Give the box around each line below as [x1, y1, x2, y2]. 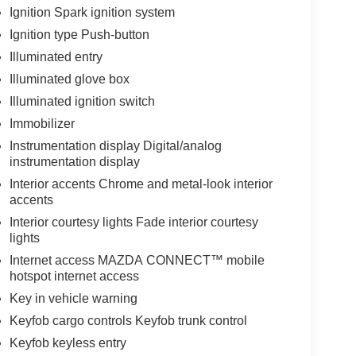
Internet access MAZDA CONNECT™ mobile [9, 253, 265, 268]
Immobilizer [9, 117, 75, 131]
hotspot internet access [9, 269, 139, 284]
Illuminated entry [9, 50, 103, 64]
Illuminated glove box [9, 72, 130, 87]
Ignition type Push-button [9, 28, 149, 42]
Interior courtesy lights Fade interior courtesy [9, 215, 258, 230]
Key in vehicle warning [9, 292, 137, 306]
